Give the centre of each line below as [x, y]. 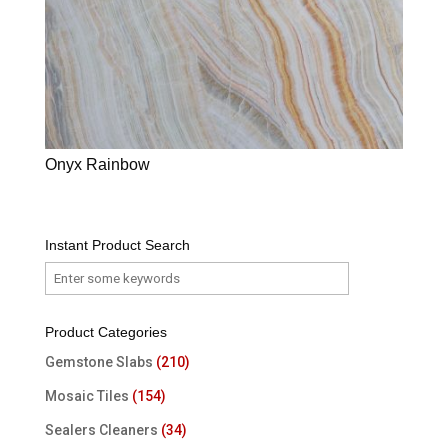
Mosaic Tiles [86, 395]
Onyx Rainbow [97, 164]
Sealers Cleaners [101, 429]
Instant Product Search [117, 244]
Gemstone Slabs [98, 361]
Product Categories [105, 331]
